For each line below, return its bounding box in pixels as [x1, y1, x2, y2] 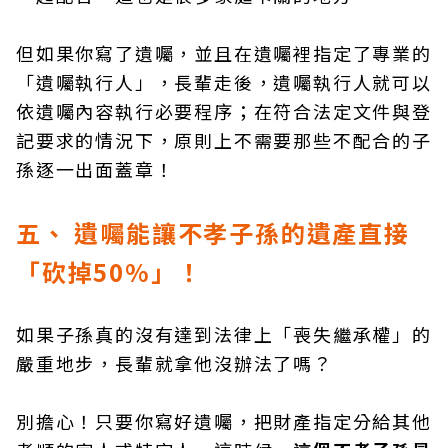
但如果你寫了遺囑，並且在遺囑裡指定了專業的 [16, 40, 432, 67]
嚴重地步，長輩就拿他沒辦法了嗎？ [16, 350, 333, 377]
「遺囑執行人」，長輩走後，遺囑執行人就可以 [16, 69, 432, 96]
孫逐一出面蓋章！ [16, 156, 175, 183]
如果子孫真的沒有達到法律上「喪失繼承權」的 [16, 321, 432, 348]
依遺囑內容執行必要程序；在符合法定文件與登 [16, 98, 432, 125]
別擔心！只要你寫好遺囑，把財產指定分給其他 [16, 408, 432, 435]
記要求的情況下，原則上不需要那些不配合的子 [16, 127, 432, 154]
